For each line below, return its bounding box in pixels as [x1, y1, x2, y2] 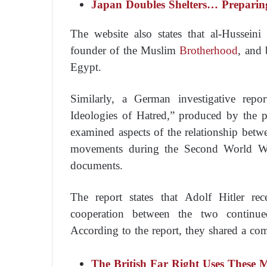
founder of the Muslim [70, 40, 180, 61]
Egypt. [70, 57, 101, 77]
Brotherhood [179, 40, 238, 61]
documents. [70, 155, 123, 176]
